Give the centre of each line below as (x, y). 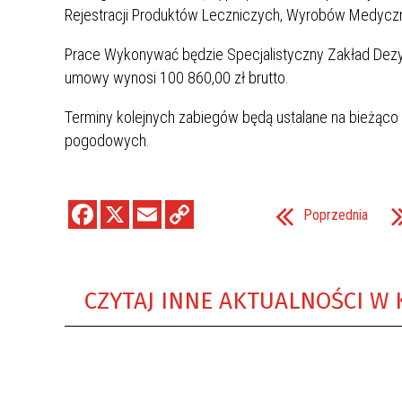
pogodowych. (107, 140)
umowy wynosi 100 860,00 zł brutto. (177, 78)
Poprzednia (336, 215)
